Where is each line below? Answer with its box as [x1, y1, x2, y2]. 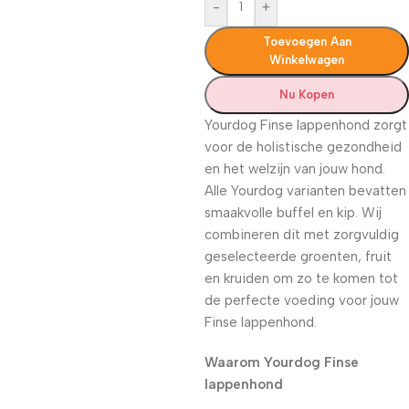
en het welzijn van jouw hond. [204, 161, 385, 177]
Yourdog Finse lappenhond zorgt [204, 117, 407, 133]
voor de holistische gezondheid [204, 139, 402, 155]
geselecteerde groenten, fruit [204, 248, 392, 265]
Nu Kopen [279, 88, 334, 101]
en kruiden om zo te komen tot [204, 270, 398, 287]
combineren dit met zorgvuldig [204, 226, 399, 243]
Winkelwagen [269, 53, 344, 67]
